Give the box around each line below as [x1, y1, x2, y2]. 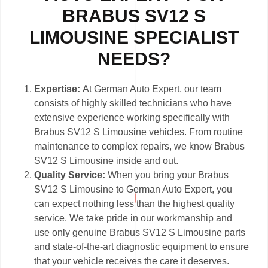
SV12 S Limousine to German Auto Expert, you [34, 184, 233, 195]
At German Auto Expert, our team [83, 84, 222, 95]
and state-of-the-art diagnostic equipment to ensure [34, 242, 249, 252]
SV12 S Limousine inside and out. [34, 156, 179, 166]
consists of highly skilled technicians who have [34, 98, 232, 109]
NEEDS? [98, 49, 170, 69]
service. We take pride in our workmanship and [34, 213, 233, 224]
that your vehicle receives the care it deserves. [34, 256, 230, 267]
